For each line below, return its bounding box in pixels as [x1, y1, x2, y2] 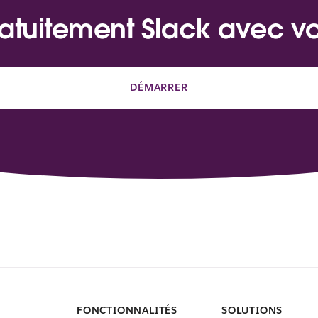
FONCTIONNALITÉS [77, 304, 177, 317]
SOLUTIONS [221, 304, 283, 317]
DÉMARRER [130, 80, 188, 94]
